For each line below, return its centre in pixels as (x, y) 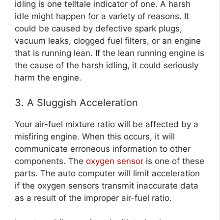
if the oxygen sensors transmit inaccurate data (107, 185)
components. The (50, 161)
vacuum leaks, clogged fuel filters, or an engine (108, 41)
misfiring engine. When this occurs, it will (95, 136)
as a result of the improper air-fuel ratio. (93, 198)
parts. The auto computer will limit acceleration (107, 173)
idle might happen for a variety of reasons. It (102, 16)
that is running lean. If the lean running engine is (110, 53)
